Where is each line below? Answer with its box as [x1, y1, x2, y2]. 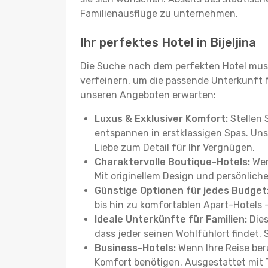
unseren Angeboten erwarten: [80, 89, 216, 100]
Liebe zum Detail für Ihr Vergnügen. [95, 142, 255, 153]
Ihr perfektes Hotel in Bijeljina [80, 35, 256, 50]
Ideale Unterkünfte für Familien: [95, 214, 247, 225]
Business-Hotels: [95, 242, 176, 254]
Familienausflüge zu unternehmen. [80, 8, 238, 19]
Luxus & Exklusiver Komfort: [95, 113, 228, 124]
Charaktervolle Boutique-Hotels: [95, 156, 250, 167]
